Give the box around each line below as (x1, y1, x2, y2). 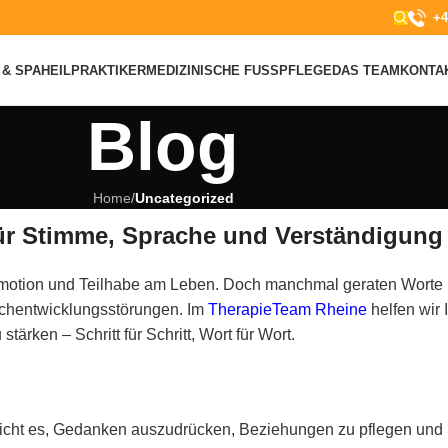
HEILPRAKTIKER (41, 62, 147, 78)
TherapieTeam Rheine (208, 301, 367, 318)
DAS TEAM (332, 62, 401, 78)
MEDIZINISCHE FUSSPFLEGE (146, 62, 324, 78)
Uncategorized (134, 190, 234, 206)
